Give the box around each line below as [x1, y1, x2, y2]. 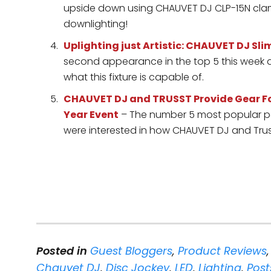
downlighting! [64, 17, 128, 31]
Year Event [64, 108, 119, 122]
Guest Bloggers [90, 243, 172, 258]
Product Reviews [178, 243, 267, 258]
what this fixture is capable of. [64, 70, 204, 84]
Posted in [36, 243, 87, 258]
